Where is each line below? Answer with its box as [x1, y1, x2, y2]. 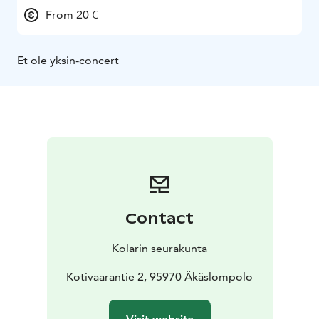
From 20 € [46, 8, 98, 22]
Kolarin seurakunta [112, 241, 207, 256]
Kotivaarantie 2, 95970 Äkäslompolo [66, 270, 253, 284]
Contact [125, 209, 194, 229]
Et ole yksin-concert [17, 53, 119, 68]
